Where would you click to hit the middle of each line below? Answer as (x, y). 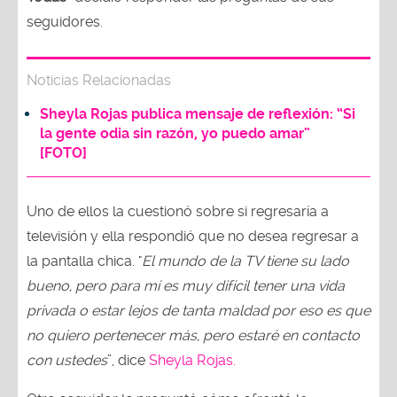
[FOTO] (63, 152)
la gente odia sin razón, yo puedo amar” (175, 133)
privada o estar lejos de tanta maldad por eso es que (198, 310)
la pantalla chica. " (84, 261)
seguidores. (65, 21)
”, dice (128, 360)
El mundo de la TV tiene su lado (245, 261)
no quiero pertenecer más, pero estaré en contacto (193, 335)
